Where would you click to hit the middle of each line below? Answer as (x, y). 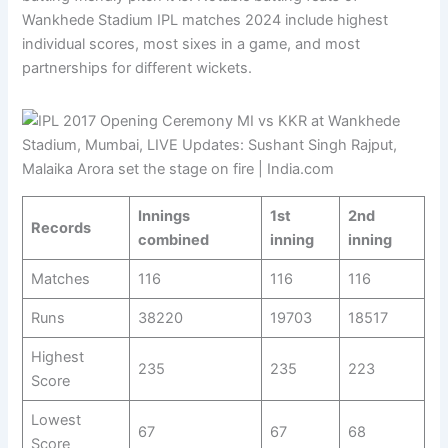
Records (60, 227)
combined (173, 239)
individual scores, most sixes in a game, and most (191, 43)
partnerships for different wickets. (137, 67)
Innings (163, 215)
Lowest (55, 419)
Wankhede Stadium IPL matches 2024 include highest (205, 19)
